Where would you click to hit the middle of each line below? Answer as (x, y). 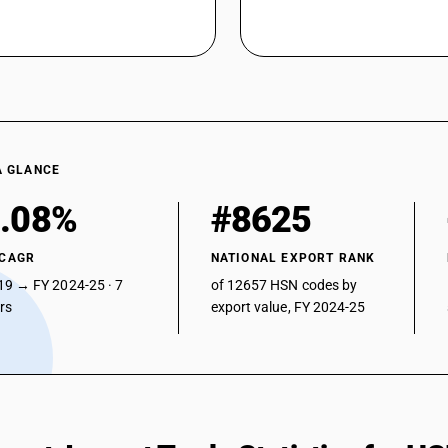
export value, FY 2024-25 (288, 307)
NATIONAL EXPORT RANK (293, 258)
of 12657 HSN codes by (284, 285)
